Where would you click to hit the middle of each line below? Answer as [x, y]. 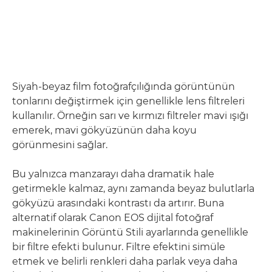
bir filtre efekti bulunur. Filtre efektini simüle [119, 246]
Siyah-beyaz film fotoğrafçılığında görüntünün [124, 86]
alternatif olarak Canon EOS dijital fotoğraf [113, 217]
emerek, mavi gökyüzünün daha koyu [104, 130]
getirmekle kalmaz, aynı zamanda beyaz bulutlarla [133, 188]
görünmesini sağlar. [60, 144]
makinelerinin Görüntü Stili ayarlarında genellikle [130, 232]
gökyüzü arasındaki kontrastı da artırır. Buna [118, 203]
